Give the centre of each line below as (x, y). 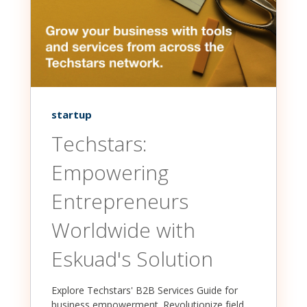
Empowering (110, 172)
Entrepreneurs (120, 201)
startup (72, 115)
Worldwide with (123, 230)
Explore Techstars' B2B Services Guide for (145, 290)
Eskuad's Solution (132, 258)
